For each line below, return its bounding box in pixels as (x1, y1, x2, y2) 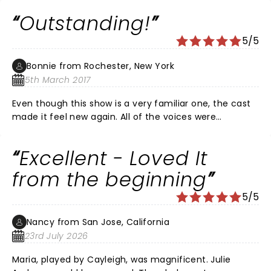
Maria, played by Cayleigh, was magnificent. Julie (12, 253, 231, 266)
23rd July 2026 (25, 230, 88, 242)
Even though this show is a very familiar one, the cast (12, 97, 251, 109)
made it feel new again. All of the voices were (12, 111, 91, 123)
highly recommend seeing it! (12, 137, 141, 149)
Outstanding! (19, 10, 151, 37)
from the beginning (12, 166, 207, 193)
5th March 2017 (25, 74, 91, 86)
